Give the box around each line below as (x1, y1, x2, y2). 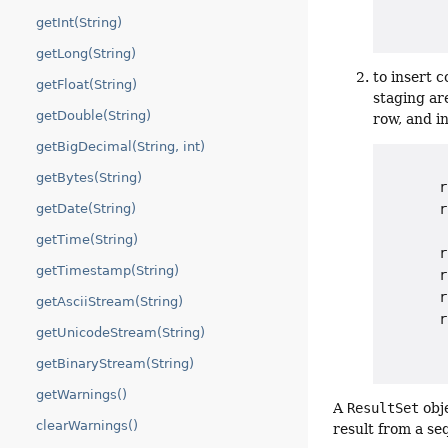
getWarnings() (36, 387, 127, 402)
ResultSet (347, 400, 420, 417)
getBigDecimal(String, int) (36, 139, 205, 154)
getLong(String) (36, 46, 136, 61)
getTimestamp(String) (36, 263, 179, 278)
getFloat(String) (36, 77, 137, 92)
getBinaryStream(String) (36, 356, 194, 371)
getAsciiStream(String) (36, 294, 183, 309)
